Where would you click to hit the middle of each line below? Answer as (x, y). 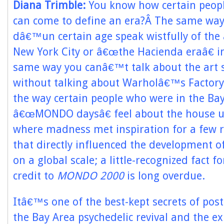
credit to (35, 176)
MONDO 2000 (90, 176)
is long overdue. (164, 176)
